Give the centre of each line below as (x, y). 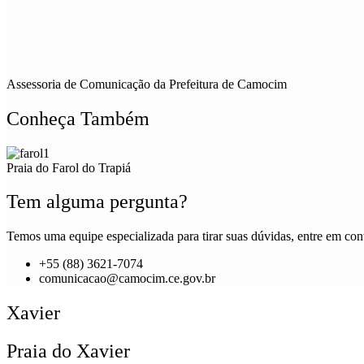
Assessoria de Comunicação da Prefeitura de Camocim (147, 84)
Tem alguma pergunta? (97, 202)
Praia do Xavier (68, 351)
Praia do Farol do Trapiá (69, 167)
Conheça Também (78, 118)
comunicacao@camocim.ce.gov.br (127, 279)
